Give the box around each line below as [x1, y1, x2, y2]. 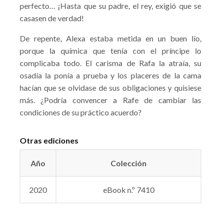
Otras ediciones [20, 136, 78, 145]
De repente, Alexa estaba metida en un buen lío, [20, 34, 201, 43]
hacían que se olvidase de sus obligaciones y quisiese [20, 83, 201, 92]
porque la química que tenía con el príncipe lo [20, 46, 201, 55]
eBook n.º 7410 [103, 185, 154, 194]
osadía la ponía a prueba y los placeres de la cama [20, 71, 201, 80]
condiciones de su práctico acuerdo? [20, 108, 142, 117]
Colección [110, 158, 147, 168]
